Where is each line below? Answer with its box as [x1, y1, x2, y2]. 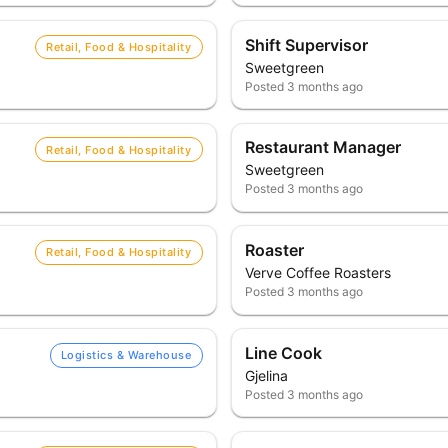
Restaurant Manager [245, 137, 402, 158]
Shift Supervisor [245, 34, 369, 55]
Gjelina [245, 366, 289, 384]
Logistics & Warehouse [60, 348, 192, 363]
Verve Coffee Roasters [245, 264, 392, 282]
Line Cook [245, 342, 323, 363]
